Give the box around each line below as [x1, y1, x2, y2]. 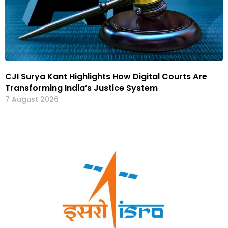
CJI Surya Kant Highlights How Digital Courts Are [5, 70, 207, 82]
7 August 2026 [5, 94, 59, 104]
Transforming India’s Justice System [5, 81, 158, 94]
